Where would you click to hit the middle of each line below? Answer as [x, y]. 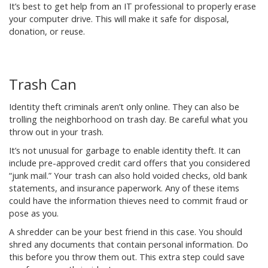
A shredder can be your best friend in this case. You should [126, 232]
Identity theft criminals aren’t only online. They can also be [124, 107]
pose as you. [34, 213]
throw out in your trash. [56, 132]
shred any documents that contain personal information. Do [129, 244]
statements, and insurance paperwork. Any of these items [124, 188]
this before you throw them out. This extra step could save [127, 257]
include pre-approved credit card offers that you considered [130, 163]
